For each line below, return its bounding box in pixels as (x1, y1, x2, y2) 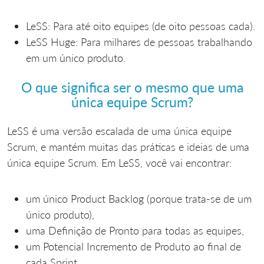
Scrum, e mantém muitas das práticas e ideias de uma (7, 140, 249, 153)
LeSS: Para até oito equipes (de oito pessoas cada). (26, 19, 255, 33)
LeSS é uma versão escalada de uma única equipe (7, 124, 232, 137)
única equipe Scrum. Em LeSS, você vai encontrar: (7, 156, 232, 169)
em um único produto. (26, 51, 126, 65)
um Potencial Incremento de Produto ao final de (26, 240, 241, 253)
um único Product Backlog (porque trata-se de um (26, 192, 252, 205)
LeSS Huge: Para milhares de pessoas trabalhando (26, 35, 252, 49)
